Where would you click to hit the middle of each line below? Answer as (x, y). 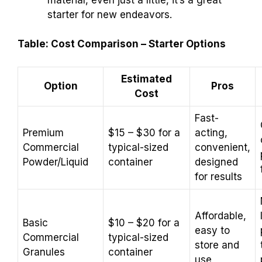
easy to (212, 230)
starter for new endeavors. (110, 14)
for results (218, 176)
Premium (43, 132)
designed (216, 162)
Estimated (146, 79)
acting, (211, 132)
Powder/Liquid (56, 162)
